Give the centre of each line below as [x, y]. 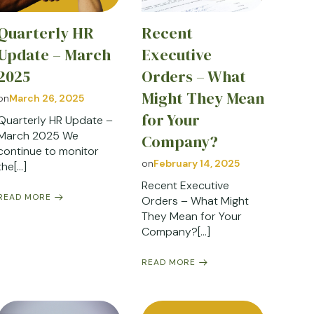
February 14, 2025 [196, 163]
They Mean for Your [191, 216]
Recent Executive [185, 185]
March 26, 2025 [47, 98]
